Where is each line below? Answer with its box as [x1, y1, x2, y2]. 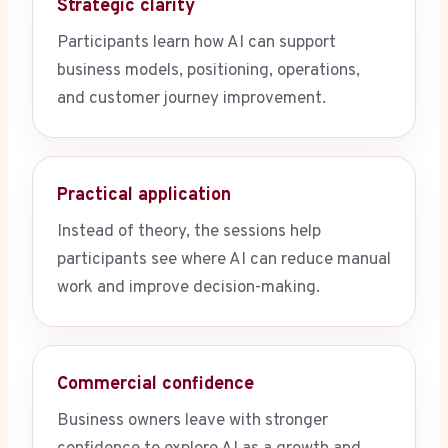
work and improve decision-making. [57, 277, 320, 300]
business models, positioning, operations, [57, 60, 360, 83]
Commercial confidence [57, 373, 254, 397]
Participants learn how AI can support [57, 32, 336, 55]
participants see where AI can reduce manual [57, 249, 391, 272]
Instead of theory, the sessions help [57, 221, 321, 244]
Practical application [57, 184, 231, 208]
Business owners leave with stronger [57, 410, 328, 433]
